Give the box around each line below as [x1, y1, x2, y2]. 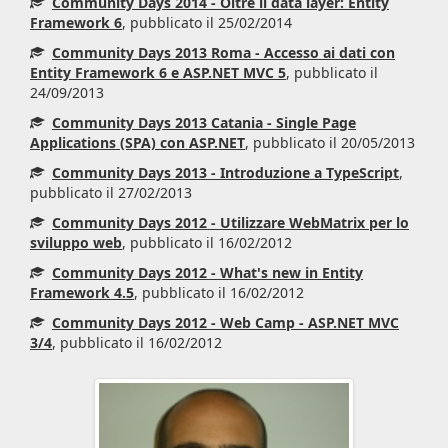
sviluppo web [30, 233, 122, 252]
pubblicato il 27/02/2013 [30, 183, 192, 202]
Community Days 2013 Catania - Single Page [52, 113, 356, 132]
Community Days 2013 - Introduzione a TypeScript [52, 163, 399, 182]
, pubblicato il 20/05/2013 [245, 133, 415, 152]
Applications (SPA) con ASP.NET [30, 133, 245, 152]
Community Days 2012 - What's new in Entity [52, 263, 363, 282]
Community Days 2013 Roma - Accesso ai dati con [52, 43, 395, 62]
